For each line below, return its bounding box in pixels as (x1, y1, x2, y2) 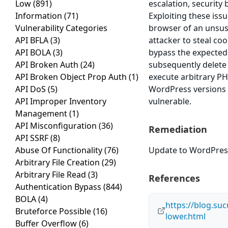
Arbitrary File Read (15, 169, 88, 181)
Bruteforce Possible (15, 206, 93, 217)
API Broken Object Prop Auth (15, 71, 129, 83)
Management (15, 108, 69, 120)
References (149, 172, 201, 185)
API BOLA (15, 47, 53, 59)
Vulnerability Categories (15, 22, 107, 34)
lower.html (165, 211, 206, 222)
